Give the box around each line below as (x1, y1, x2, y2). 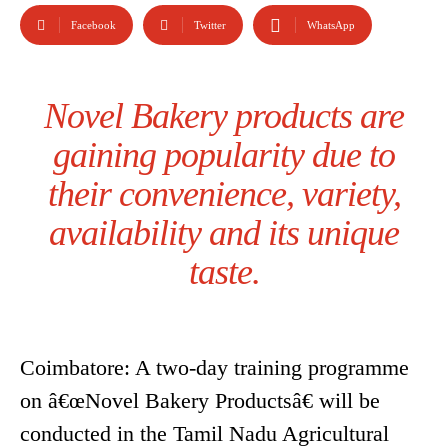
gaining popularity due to (53, 135, 395, 176)
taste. (188, 252, 260, 293)
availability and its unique (49, 213, 399, 254)
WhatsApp (307, 19, 355, 32)
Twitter (194, 19, 226, 32)
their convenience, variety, (47, 174, 401, 215)
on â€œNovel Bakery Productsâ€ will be (20, 388, 380, 414)
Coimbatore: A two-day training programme (20, 355, 409, 381)
